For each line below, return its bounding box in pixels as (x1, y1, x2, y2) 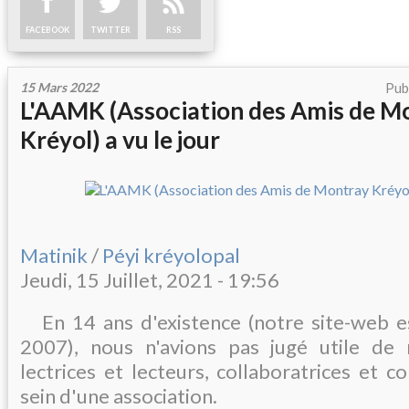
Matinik (20, 242, 88, 267)
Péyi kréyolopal (102, 242, 240, 267)
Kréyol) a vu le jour (20, 125, 220, 155)
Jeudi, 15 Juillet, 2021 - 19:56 (20, 267, 279, 292)
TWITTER (90, 25, 131, 36)
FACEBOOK (26, 25, 69, 36)
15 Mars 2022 (20, 79, 99, 96)
